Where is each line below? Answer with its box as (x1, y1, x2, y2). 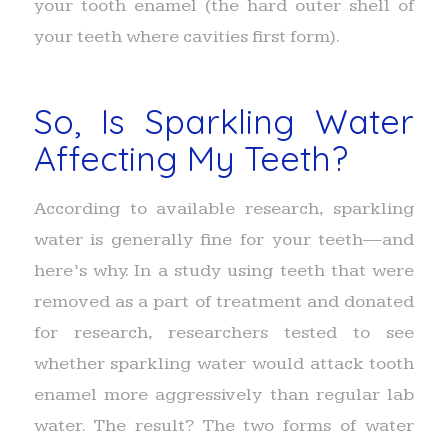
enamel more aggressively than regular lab (33, 384, 415, 405)
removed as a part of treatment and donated (33, 291, 415, 312)
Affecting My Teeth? (33, 137, 348, 181)
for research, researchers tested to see (33, 322, 415, 343)
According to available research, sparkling (33, 198, 415, 219)
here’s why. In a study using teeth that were (33, 260, 415, 281)
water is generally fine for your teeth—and (33, 229, 415, 250)
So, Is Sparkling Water (33, 100, 415, 144)
